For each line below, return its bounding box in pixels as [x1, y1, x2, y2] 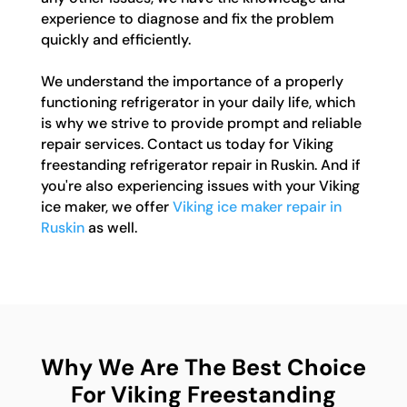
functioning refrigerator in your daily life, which [40, 93, 355, 113]
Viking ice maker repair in [172, 197, 342, 217]
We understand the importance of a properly [40, 72, 343, 92]
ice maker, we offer [40, 197, 173, 217]
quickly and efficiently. [40, 30, 191, 50]
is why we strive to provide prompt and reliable [40, 114, 362, 134]
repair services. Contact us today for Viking [40, 134, 333, 154]
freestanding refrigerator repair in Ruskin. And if [40, 155, 361, 175]
